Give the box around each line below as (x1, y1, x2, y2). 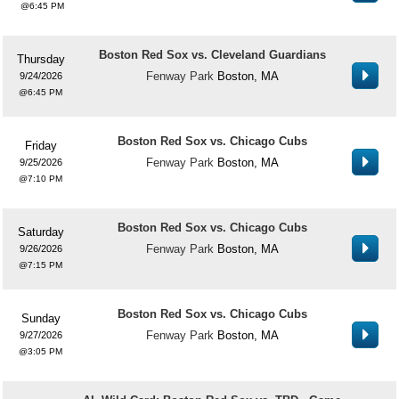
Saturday (17, 225, 64, 239)
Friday (24, 139, 57, 152)
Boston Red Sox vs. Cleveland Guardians (98, 48, 326, 61)
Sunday (20, 312, 61, 325)
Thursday (16, 53, 65, 66)
